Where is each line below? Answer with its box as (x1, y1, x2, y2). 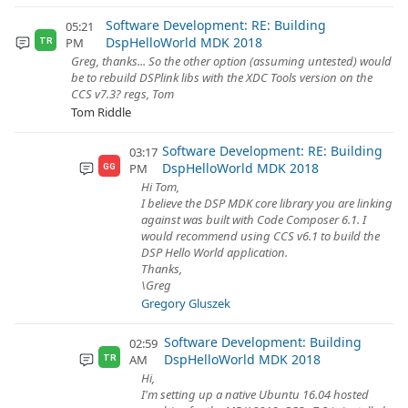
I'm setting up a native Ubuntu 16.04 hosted (141, 386, 369, 403)
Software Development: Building (164, 333, 362, 351)
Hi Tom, (141, 178, 179, 195)
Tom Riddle (71, 104, 131, 120)
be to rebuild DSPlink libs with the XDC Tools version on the (71, 69, 372, 86)
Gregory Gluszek (141, 295, 230, 311)
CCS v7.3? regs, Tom (71, 86, 174, 102)
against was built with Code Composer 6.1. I (141, 211, 366, 228)
